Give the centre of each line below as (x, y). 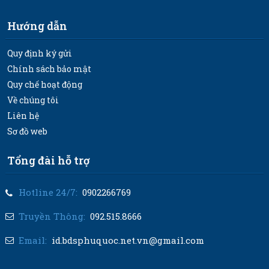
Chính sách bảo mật (49, 69)
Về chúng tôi (33, 100)
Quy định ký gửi (39, 53)
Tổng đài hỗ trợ (48, 161)
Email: (32, 240)
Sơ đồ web (27, 131)
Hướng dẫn (37, 26)
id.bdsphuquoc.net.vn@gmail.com (128, 240)
